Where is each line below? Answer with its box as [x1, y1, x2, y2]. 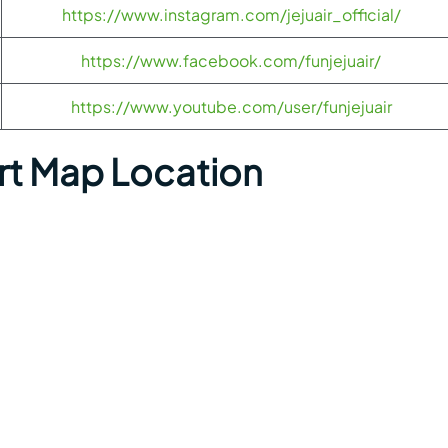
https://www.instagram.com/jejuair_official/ [61, 3, 401, 25]
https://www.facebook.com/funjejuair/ [81, 49, 381, 71]
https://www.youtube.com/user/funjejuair [70, 95, 392, 117]
